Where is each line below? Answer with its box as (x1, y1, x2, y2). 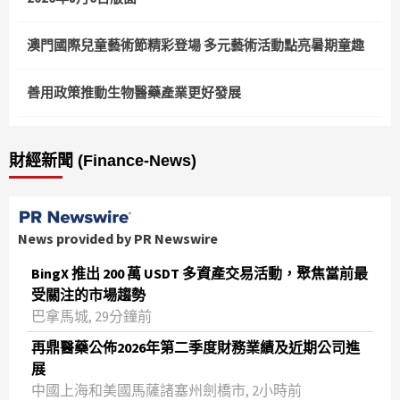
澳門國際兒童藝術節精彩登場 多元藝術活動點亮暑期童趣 (27, 37, 364, 54)
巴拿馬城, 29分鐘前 (31, 307, 152, 326)
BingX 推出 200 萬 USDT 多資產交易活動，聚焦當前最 (31, 264, 368, 283)
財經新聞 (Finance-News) (9, 152, 196, 171)
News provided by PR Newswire (18, 229, 218, 248)
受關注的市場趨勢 (31, 286, 146, 304)
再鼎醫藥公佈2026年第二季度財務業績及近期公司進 (31, 338, 360, 357)
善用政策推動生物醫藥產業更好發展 (27, 84, 241, 102)
